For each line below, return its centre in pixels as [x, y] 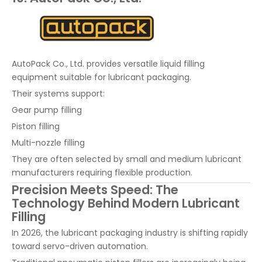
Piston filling [36, 126]
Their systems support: [58, 93]
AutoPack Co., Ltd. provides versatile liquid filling [108, 63]
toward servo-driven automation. [80, 246]
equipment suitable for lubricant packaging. [101, 77]
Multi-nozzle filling [48, 142]
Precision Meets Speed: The [95, 189]
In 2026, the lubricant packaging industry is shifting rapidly [130, 232]
